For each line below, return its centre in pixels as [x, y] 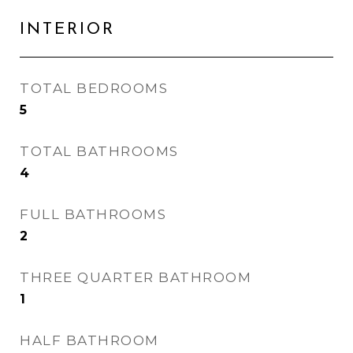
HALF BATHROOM [89, 340]
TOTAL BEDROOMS [94, 88]
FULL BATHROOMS [93, 214]
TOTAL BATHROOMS [99, 151]
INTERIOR [67, 30]
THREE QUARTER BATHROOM [136, 277]
